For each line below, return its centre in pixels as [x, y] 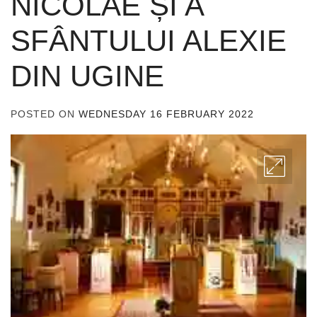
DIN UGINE [87, 76]
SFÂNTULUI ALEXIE [149, 41]
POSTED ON [45, 114]
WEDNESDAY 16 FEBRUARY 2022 [166, 114]
